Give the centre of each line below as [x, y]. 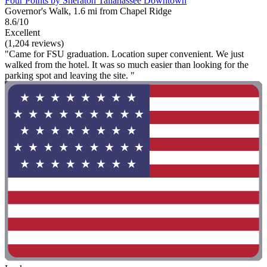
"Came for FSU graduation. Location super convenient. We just [124, 54]
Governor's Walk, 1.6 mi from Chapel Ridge [88, 11]
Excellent [22, 32]
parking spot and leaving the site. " [70, 75]
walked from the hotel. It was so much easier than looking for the [127, 64]
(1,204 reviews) [34, 43]
